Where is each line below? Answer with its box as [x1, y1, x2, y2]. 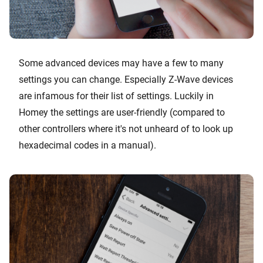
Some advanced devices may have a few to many [19, 58, 224, 69]
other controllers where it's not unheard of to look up [19, 123, 233, 135]
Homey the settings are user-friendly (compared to [19, 107, 225, 119]
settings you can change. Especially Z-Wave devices [19, 74, 233, 86]
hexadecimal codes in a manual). [19, 140, 156, 151]
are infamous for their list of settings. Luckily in [19, 90, 214, 102]
